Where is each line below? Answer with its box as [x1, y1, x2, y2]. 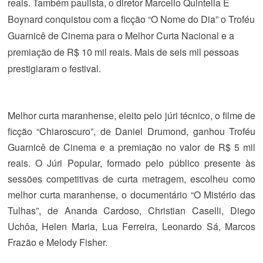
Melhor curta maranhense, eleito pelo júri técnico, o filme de [7, 109, 256, 122]
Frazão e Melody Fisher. [7, 235, 107, 249]
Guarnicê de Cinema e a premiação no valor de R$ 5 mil [7, 140, 256, 154]
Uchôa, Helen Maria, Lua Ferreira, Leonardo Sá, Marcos [7, 220, 256, 233]
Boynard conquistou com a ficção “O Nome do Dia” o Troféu [7, 12, 255, 26]
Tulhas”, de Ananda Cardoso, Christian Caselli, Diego [7, 204, 256, 217]
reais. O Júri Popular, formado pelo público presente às [7, 156, 256, 170]
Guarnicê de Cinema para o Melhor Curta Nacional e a [7, 29, 234, 42]
